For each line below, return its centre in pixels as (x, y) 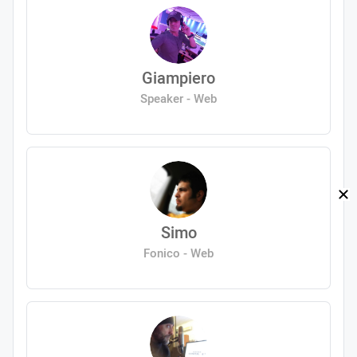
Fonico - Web (178, 253)
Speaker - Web (178, 98)
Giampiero (178, 78)
